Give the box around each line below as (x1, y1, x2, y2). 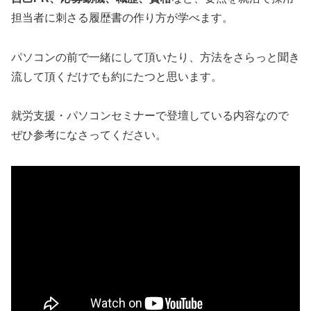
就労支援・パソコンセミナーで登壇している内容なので (11, 110, 289, 122)
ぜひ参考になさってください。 (11, 129, 167, 142)
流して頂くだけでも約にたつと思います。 (11, 70, 222, 83)
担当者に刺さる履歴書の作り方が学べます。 (11, 11, 233, 24)
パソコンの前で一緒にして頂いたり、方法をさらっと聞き (11, 51, 300, 63)
